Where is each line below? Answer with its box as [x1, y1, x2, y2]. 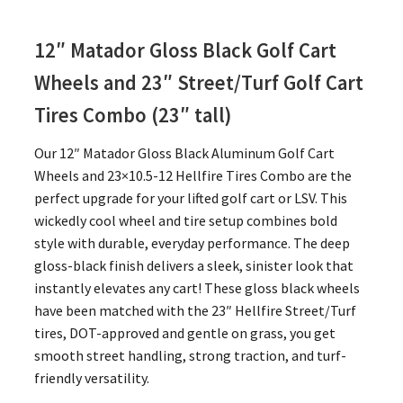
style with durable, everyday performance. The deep [33, 234, 350, 253]
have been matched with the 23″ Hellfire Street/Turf [33, 301, 356, 320]
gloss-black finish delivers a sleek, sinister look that [33, 256, 354, 275]
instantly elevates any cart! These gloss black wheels [33, 279, 360, 298]
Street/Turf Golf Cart [176, 70, 363, 96]
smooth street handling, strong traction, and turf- [33, 346, 346, 365]
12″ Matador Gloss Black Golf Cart [33, 38, 336, 64]
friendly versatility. [33, 369, 149, 388]
